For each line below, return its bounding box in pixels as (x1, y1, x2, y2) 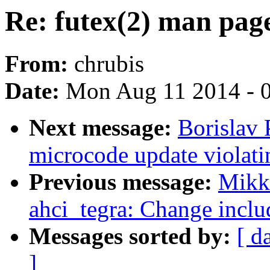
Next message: (29, 115, 178, 141)
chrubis (74, 51, 144, 77)
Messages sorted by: (29, 223, 237, 250)
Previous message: (29, 169, 218, 195)
